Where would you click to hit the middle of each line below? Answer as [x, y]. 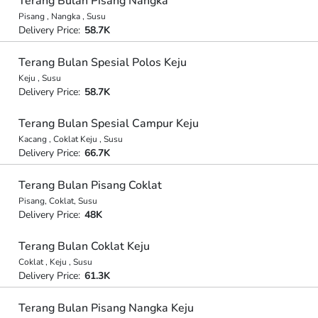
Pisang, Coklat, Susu [57, 201]
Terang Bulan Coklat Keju [84, 246]
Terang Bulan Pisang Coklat [90, 185]
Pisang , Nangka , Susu [62, 16]
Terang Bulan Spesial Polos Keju [102, 62]
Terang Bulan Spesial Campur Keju [108, 124]
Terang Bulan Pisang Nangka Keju [106, 308]
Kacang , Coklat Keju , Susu [70, 139]
